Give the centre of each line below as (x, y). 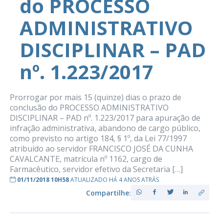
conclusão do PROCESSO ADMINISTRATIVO (89, 108)
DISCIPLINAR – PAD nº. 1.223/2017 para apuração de (105, 118)
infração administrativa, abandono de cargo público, (105, 128)
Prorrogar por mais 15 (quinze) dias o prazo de (96, 97)
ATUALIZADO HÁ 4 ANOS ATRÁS (115, 180)
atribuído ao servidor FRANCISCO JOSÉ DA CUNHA (101, 149)
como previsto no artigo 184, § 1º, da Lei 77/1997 (98, 138)
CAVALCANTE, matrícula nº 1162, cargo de (86, 159)
